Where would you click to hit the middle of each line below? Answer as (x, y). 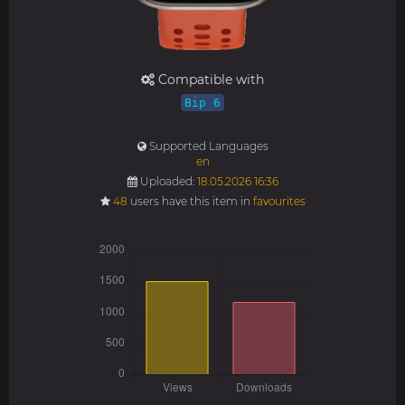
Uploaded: (167, 181)
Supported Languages (207, 146)
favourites (279, 201)
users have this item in (190, 201)
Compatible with (209, 80)
